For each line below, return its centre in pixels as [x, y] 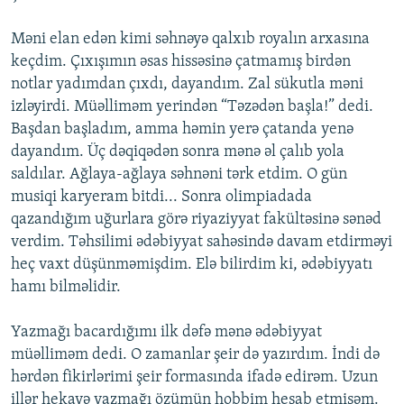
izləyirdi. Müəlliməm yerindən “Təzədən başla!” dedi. [192, 107]
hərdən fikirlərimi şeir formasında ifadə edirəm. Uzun [194, 378]
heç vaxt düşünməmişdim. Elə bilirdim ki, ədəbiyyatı [192, 265]
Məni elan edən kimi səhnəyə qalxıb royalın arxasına [190, 40]
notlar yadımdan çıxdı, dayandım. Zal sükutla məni [187, 85]
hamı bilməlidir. [66, 288]
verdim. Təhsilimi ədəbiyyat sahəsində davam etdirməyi [202, 243]
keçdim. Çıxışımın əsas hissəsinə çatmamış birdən [181, 62]
